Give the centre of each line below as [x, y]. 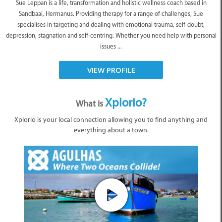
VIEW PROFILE [111, 70]
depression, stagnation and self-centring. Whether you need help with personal [111, 36]
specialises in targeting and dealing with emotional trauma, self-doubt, [111, 25]
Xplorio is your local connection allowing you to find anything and [111, 120]
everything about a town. [111, 130]
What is [90, 104]
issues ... [111, 47]
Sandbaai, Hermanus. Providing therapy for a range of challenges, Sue [111, 14]
